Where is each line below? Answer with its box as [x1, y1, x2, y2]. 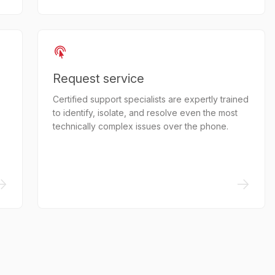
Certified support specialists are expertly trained [53, 94, 249, 104]
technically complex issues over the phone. [53, 121, 229, 131]
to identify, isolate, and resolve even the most [53, 107, 238, 118]
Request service [53, 71, 145, 86]
